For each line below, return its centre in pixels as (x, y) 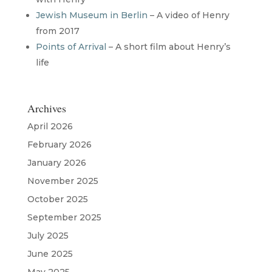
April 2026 (50, 126)
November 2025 (63, 181)
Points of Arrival (71, 46)
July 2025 (48, 235)
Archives (46, 108)
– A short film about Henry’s (168, 46)
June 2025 (50, 253)
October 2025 (57, 199)
